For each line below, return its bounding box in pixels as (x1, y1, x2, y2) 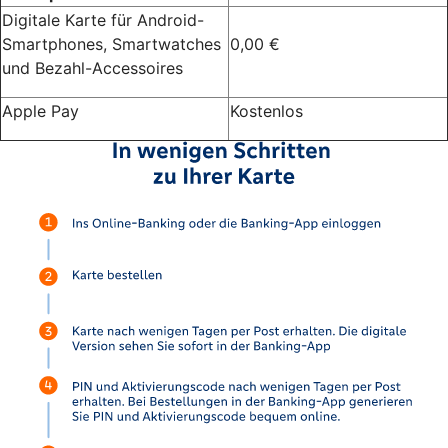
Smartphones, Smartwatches (2, 33, 221, 54)
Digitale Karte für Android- (2, 9, 204, 30)
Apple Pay (2, 100, 79, 121)
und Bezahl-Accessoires (2, 57, 183, 78)
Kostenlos (230, 100, 303, 121)
